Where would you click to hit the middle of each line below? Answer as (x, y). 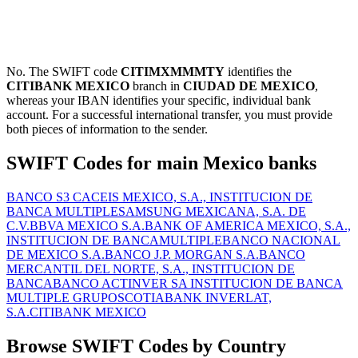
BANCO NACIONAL (281, 241)
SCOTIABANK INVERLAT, (195, 298)
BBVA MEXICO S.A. (87, 226)
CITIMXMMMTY (173, 72)
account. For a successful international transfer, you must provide (169, 115)
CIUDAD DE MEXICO (249, 86)
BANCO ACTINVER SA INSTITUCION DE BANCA (198, 284)
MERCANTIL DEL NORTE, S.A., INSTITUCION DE (151, 269)
